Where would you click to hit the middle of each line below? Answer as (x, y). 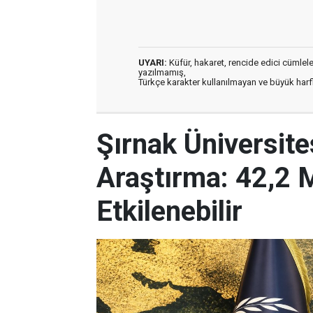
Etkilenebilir (169, 211)
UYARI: (153, 63)
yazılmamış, (162, 72)
